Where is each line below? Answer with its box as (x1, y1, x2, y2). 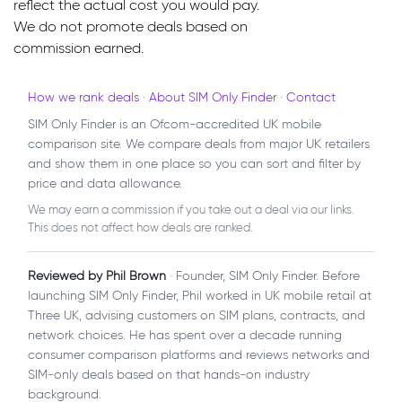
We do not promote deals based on (13, 17, 248, 35)
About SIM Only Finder (149, 89, 276, 105)
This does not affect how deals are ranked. (28, 220, 253, 234)
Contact (286, 89, 336, 105)
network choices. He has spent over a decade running (28, 327, 342, 343)
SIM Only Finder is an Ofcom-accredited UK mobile (28, 116, 321, 132)
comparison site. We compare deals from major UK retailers (28, 135, 370, 152)
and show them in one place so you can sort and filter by (28, 155, 361, 171)
